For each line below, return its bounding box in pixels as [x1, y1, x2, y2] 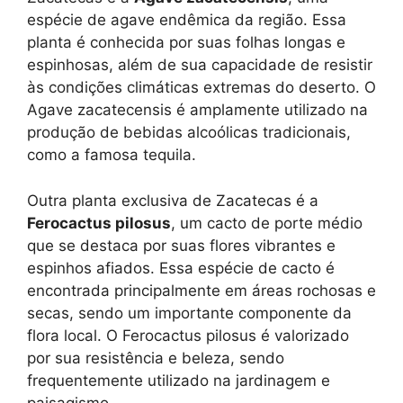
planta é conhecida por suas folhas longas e [27, 33, 345, 52]
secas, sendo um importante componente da [27, 303, 352, 322]
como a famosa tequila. [27, 146, 196, 165]
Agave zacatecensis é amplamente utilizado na [27, 101, 368, 120]
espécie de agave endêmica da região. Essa [27, 11, 346, 30]
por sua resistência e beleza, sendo [27, 348, 284, 367]
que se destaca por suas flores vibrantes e [27, 236, 336, 255]
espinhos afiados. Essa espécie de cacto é [27, 258, 335, 277]
